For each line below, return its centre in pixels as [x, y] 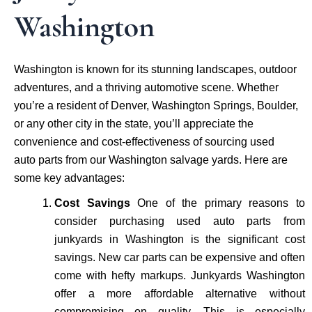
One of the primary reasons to [221, 203]
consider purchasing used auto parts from [180, 221]
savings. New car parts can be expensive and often [180, 257]
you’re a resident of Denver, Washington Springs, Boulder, [156, 105]
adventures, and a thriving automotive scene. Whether [146, 87]
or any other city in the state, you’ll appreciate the [134, 123]
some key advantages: [69, 178]
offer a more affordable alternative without [180, 293]
